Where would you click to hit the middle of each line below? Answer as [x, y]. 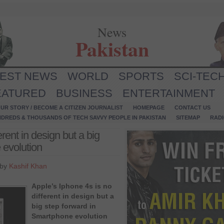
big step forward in [64, 206]
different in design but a [73, 196]
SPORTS [141, 76]
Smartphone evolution [69, 216]
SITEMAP [188, 117]
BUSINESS [84, 93]
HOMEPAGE [149, 107]
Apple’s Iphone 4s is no [72, 186]
